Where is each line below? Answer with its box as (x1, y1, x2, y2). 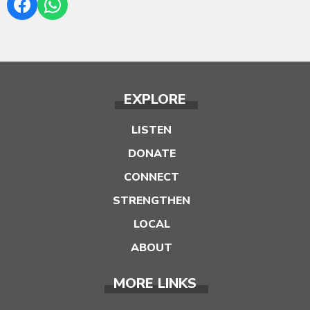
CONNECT (124, 170, 179, 185)
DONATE (127, 146, 176, 162)
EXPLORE (124, 90, 186, 109)
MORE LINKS (113, 274, 197, 293)
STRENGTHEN (113, 193, 190, 209)
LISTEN (131, 122, 172, 138)
